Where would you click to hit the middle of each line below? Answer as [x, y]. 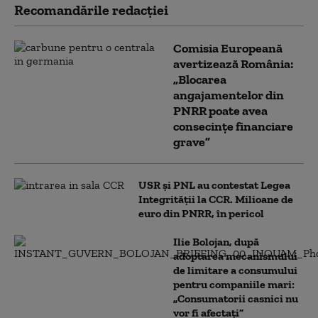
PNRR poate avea [220, 111]
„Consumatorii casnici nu [236, 298]
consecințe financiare [233, 126]
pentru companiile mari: [234, 284]
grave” [192, 142]
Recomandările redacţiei [91, 10]
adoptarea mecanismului [235, 256]
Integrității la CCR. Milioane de [216, 199]
